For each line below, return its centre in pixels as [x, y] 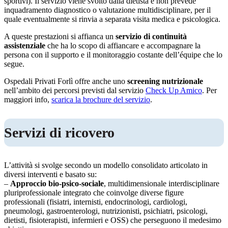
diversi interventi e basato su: [50, 175]
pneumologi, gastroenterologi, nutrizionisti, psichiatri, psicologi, [106, 211]
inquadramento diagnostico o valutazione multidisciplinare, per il [107, 10]
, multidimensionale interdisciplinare [162, 184]
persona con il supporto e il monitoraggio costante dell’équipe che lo [113, 55]
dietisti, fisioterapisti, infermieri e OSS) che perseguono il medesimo [113, 220]
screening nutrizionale [165, 81]
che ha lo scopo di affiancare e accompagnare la [123, 46]
